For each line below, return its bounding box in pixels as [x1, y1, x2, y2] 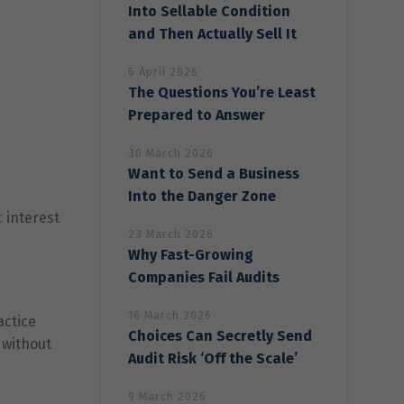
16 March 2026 [128, 308, 212, 322]
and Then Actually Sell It [128, 24, 297, 42]
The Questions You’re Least [128, 83, 316, 101]
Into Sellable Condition [128, 2, 290, 20]
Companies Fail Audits [128, 268, 280, 286]
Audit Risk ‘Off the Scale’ [128, 349, 298, 367]
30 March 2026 [128, 145, 214, 160]
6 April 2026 [128, 64, 198, 78]
